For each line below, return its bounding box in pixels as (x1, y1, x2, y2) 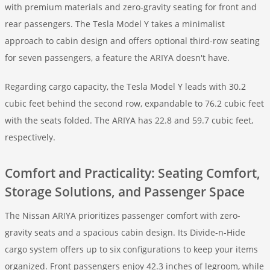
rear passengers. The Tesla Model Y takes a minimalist (5, 18, 225, 30)
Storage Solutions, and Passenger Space (5, 183, 245, 200)
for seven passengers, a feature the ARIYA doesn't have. (5, 52, 230, 63)
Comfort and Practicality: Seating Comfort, (5, 165, 260, 181)
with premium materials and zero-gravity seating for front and (5, 1, 257, 13)
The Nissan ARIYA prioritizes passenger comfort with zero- (5, 210, 240, 221)
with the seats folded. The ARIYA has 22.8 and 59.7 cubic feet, (5, 115, 253, 126)
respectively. (5, 131, 55, 143)
